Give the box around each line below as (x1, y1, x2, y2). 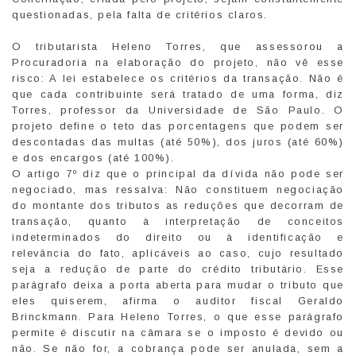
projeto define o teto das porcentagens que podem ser (12, 119, 344, 132)
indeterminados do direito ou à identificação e (12, 230, 344, 243)
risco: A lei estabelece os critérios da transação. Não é (12, 72, 344, 84)
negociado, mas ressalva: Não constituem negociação (12, 183, 344, 195)
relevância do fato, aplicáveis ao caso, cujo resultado (12, 246, 344, 259)
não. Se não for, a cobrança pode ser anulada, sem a (12, 342, 344, 354)
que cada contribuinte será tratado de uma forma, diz (12, 87, 344, 100)
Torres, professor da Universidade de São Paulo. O (12, 103, 344, 116)
